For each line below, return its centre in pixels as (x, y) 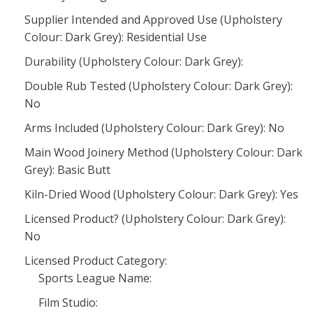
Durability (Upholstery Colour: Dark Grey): (134, 61)
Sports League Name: (95, 278)
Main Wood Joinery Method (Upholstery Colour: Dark (163, 152)
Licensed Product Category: (96, 261)
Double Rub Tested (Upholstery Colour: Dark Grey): (159, 86)
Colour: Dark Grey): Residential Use (116, 37)
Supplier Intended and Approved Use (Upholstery (153, 20)
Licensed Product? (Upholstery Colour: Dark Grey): (155, 219)
